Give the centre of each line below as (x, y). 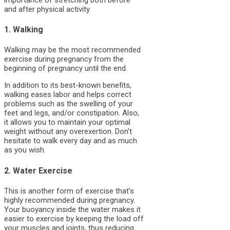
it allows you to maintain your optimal (67, 122)
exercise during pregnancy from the (64, 59)
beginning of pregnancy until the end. (66, 69)
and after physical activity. (47, 9)
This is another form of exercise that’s (69, 191)
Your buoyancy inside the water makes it (72, 209)
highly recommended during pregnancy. (70, 200)
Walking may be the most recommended (72, 50)
